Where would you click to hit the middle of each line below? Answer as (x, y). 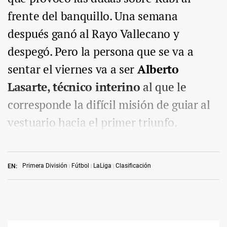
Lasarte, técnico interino (74, 87)
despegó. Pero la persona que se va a (101, 52)
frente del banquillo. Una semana (93, 16)
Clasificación (133, 166)
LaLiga (102, 166)
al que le (163, 87)
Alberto (158, 69)
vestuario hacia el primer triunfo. (92, 123)
